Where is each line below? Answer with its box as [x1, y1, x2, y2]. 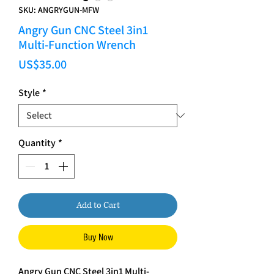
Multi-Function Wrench [18, 37, 136, 53]
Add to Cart [76, 199, 120, 212]
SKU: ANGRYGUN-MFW [18, 4, 99, 16]
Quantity [18, 136, 56, 150]
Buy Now [83, 232, 113, 243]
